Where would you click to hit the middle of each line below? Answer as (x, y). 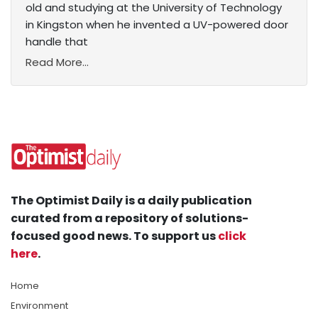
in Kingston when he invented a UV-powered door (157, 25)
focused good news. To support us (114, 236)
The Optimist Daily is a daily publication (131, 201)
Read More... (57, 62)
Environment (39, 306)
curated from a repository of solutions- (130, 219)
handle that (57, 42)
